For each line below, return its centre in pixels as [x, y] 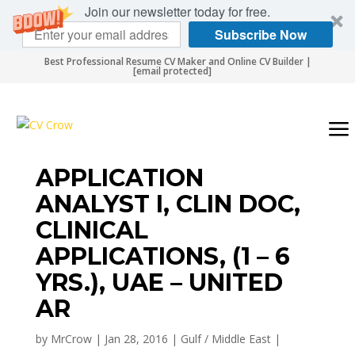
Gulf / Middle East [225, 339]
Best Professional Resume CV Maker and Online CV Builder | [177, 61]
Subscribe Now [261, 34]
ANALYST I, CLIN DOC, [168, 204]
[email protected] [172, 71]
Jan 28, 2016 [136, 339]
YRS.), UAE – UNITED [159, 282]
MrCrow [71, 339]
